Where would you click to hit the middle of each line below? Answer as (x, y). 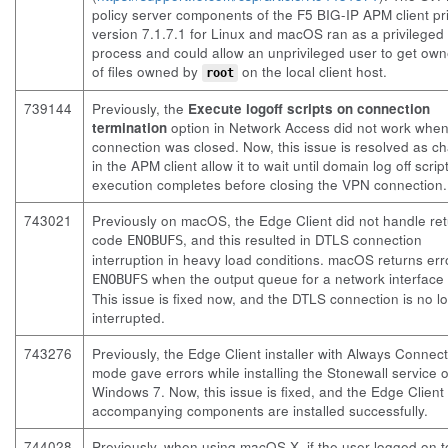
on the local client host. (312, 71)
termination (129, 127)
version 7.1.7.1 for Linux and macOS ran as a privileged (268, 33)
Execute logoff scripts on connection (309, 108)
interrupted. (128, 317)
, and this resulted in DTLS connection (302, 239)
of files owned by (147, 71)
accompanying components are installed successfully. (260, 410)
